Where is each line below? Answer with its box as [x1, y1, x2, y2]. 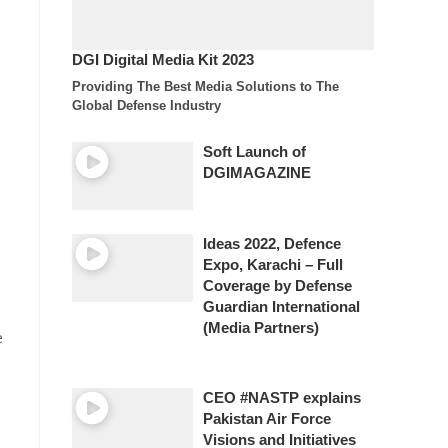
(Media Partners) [202, 319, 319, 336]
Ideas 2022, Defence [202, 235, 341, 252]
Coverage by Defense [202, 277, 352, 294]
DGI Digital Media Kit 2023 [72, 51, 255, 68]
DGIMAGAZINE [202, 165, 311, 182]
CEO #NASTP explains [202, 390, 361, 407]
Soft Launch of [202, 144, 306, 161]
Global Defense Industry [72, 98, 230, 114]
